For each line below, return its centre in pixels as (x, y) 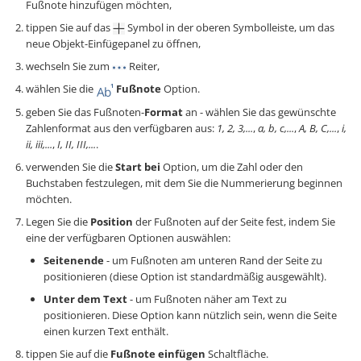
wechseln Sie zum (69, 66)
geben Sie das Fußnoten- (85, 112)
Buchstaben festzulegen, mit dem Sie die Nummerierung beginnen (184, 183)
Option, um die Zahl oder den (232, 166)
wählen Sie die (61, 89)
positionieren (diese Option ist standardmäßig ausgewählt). (185, 276)
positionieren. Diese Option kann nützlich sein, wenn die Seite (190, 315)
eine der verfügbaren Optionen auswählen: (128, 237)
